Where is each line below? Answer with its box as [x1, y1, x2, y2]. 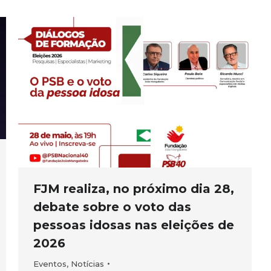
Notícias [71, 258, 104, 269]
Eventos [33, 258, 67, 269]
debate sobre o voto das [33, 199, 191, 214]
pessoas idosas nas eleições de [33, 217, 234, 232]
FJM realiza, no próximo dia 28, [33, 181, 234, 196]
